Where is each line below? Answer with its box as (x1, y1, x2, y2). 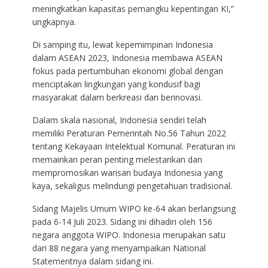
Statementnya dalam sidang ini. (32, 255, 153, 267)
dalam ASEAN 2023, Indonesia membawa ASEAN (32, 51, 223, 63)
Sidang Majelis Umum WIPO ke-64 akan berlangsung (32, 202, 236, 214)
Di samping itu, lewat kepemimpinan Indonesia (32, 38, 213, 50)
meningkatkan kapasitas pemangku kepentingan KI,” (32, 2, 234, 14)
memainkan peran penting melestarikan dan (32, 153, 202, 165)
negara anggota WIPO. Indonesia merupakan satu (32, 229, 226, 240)
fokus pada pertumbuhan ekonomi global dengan (32, 65, 223, 77)
